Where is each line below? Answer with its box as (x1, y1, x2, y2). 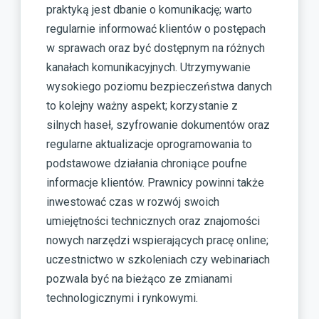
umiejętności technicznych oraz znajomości (46, 214, 260, 228)
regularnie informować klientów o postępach (46, 21, 266, 36)
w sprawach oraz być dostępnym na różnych (46, 41, 265, 55)
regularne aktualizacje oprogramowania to (46, 137, 252, 151)
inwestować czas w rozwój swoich (46, 194, 219, 209)
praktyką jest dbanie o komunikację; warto (46, 2, 252, 16)
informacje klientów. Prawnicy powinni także (46, 175, 264, 189)
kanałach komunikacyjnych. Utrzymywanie (46, 60, 251, 74)
